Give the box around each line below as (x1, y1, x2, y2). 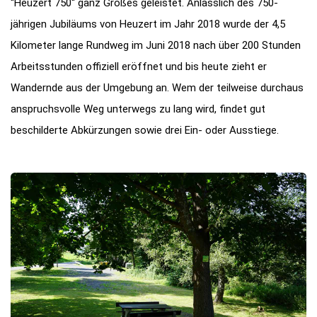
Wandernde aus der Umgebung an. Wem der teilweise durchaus (11, 81, 304, 95)
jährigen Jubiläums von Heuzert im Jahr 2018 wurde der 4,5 (11, 18, 285, 31)
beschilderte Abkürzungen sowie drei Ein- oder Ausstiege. (11, 124, 279, 137)
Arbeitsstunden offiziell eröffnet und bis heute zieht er (11, 60, 267, 74)
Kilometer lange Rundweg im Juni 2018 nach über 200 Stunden (11, 39, 301, 52)
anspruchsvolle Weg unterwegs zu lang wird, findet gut (11, 103, 265, 116)
